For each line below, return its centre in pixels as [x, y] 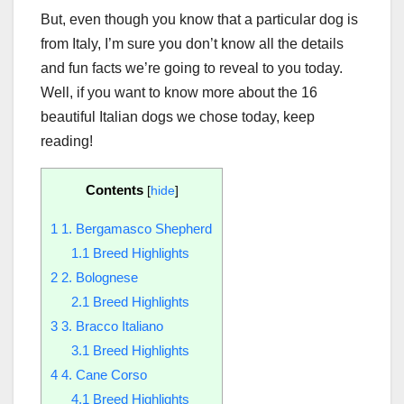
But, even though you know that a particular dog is [199, 19]
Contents [114, 189]
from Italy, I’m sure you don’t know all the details [192, 43]
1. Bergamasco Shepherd [135, 228]
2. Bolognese [98, 277]
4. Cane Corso [102, 374]
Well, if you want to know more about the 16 [179, 92]
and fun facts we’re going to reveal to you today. [192, 68]
